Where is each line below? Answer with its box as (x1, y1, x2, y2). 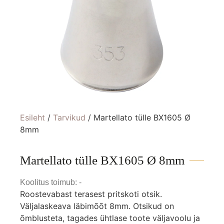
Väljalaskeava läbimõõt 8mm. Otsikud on (20, 201, 174, 211)
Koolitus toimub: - (20, 178, 81, 186)
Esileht (20, 112, 45, 122)
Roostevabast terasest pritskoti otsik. (20, 189, 162, 199)
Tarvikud (53, 112, 85, 122)
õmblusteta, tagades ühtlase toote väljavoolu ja (20, 213, 200, 223)
